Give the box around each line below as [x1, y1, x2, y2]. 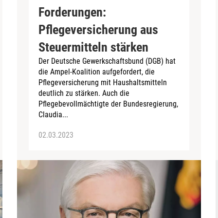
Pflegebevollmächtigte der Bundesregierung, [38, 99, 179, 109]
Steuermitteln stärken [38, 39, 149, 54]
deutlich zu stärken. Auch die [38, 88, 130, 98]
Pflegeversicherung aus [38, 22, 159, 37]
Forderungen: [38, 4, 107, 19]
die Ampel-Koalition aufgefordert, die [38, 67, 155, 76]
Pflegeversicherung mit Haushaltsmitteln [38, 77, 167, 87]
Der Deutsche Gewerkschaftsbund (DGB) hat [38, 56, 176, 66]
